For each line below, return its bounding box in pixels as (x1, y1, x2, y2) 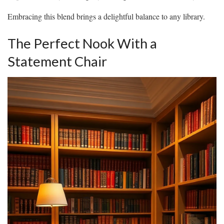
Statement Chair (7, 52, 107, 69)
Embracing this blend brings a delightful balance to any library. (7, 11, 205, 22)
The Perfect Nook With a (7, 34, 157, 51)
